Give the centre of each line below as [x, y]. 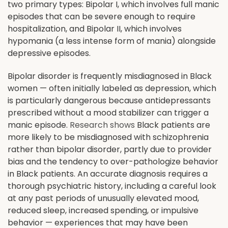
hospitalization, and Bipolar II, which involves [95, 28]
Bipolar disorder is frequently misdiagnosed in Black [110, 76]
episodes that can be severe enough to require [102, 16]
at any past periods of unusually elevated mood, [103, 198]
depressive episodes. [49, 53]
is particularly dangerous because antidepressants [109, 100]
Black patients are [173, 125]
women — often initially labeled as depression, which [112, 88]
